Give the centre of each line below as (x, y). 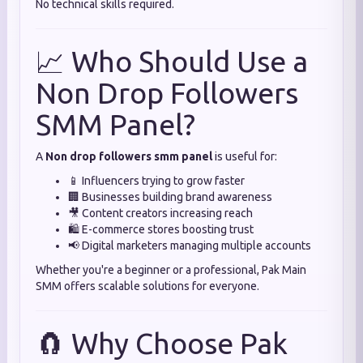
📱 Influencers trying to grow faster (156, 181)
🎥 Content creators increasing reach (160, 213)
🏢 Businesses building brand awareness (170, 197)
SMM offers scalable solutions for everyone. (147, 286)
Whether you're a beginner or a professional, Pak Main (171, 270)
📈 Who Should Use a (172, 61)
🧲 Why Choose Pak (162, 343)
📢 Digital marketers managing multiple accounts (190, 246)
